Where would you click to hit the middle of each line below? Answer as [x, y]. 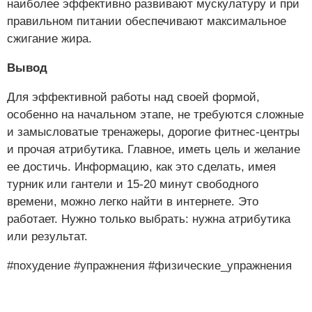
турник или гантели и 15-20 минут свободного [133, 185]
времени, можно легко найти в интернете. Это [133, 202]
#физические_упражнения [220, 266]
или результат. [47, 237]
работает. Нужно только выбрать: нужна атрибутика [149, 219]
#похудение [39, 266]
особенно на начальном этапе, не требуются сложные [155, 115]
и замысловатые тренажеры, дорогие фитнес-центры [153, 132]
